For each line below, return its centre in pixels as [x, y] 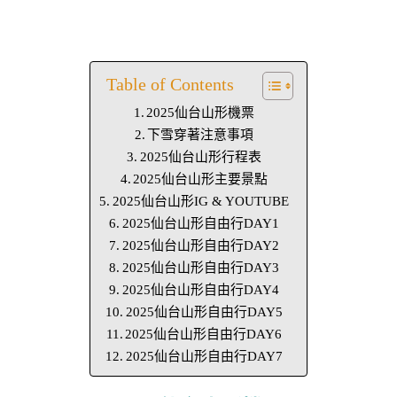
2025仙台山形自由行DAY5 [204, 312]
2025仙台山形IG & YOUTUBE [200, 202]
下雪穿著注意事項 [201, 135]
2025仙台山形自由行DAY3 [200, 268]
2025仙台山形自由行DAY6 [204, 335]
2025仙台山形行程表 [200, 157]
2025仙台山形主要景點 [201, 179]
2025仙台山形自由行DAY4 [200, 290]
